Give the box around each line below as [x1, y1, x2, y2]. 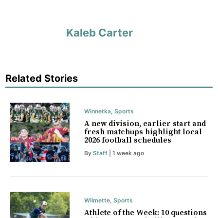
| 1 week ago [107, 149, 144, 157]
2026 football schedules [84, 135, 171, 145]
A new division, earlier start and [84, 119, 206, 129]
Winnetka [84, 108, 111, 115]
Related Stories [5, 73, 78, 85]
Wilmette [84, 197, 110, 204]
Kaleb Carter [66, 26, 133, 39]
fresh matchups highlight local [84, 127, 202, 137]
